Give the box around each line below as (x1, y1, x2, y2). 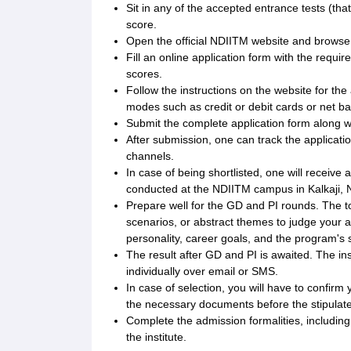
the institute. (126, 331, 186, 344)
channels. (126, 150, 177, 163)
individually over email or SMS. (126, 265, 278, 278)
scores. (126, 67, 162, 81)
